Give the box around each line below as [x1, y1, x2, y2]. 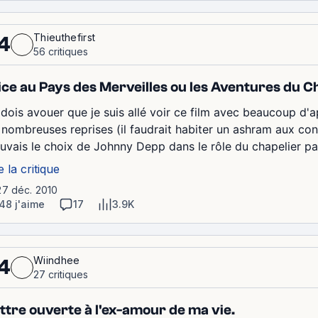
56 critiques [33, 45, 88, 57]
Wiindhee [33, 253, 80, 266]
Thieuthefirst [33, 31, 96, 43]
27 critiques [33, 268, 88, 280]
